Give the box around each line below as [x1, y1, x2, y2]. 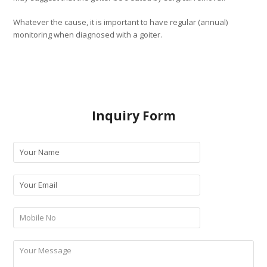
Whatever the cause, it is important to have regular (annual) [13, 17, 228, 28]
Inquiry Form [91, 107, 176, 125]
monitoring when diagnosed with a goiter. [13, 29, 163, 41]
